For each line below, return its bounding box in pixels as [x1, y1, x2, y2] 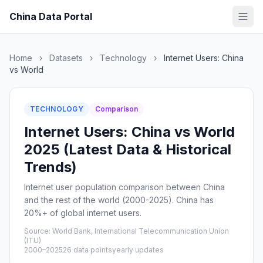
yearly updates [112, 245, 164, 254]
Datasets [49, 53, 83, 63]
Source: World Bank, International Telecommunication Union [24, 227, 229, 235]
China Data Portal [9, 11, 92, 22]
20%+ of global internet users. [24, 208, 141, 218]
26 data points [63, 245, 112, 254]
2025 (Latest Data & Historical [24, 141, 231, 158]
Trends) [24, 159, 77, 176]
